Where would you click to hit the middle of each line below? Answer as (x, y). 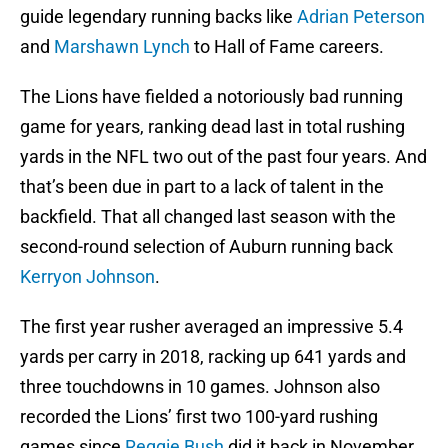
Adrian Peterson (361, 17)
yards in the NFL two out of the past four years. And (223, 157)
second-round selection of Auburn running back (206, 247)
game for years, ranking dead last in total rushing (212, 127)
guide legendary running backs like (158, 17)
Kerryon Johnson (87, 277)
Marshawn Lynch (122, 47)
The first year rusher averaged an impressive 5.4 (211, 327)
